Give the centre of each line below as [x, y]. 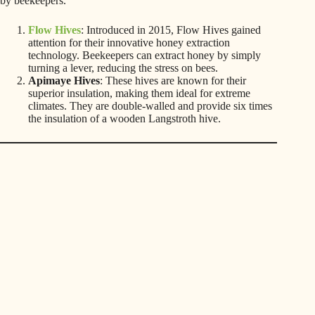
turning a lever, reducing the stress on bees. [123, 68]
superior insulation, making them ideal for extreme [139, 94]
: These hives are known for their [173, 81]
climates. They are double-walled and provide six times [150, 106]
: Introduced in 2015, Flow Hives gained [171, 30]
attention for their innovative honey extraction [129, 43]
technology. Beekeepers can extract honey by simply [144, 56]
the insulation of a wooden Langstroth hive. [124, 119]
